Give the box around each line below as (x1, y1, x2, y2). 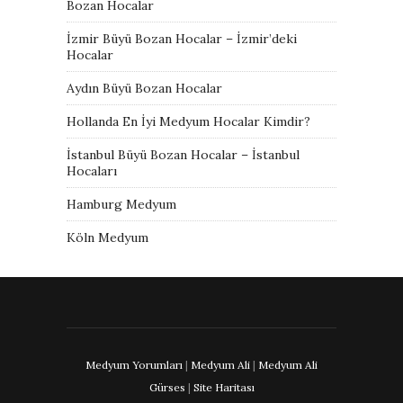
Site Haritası (193, 380, 255, 394)
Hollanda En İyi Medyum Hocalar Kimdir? (67, 112, 310, 130)
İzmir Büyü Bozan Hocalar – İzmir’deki (67, 30, 297, 47)
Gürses (148, 380, 185, 394)
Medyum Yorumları (85, 357, 183, 372)
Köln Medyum (67, 228, 148, 246)
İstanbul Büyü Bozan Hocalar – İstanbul (67, 146, 300, 163)
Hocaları (67, 162, 117, 179)
